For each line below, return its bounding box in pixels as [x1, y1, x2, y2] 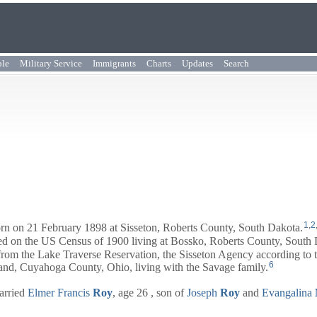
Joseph [187, 287, 217, 299]
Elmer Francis [28, 287, 90, 299]
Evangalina [262, 287, 312, 299]
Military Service [20, 58, 82, 69]
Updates [182, 58, 213, 69]
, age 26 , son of [113, 287, 187, 299]
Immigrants [93, 58, 136, 69]
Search [224, 58, 249, 69]
